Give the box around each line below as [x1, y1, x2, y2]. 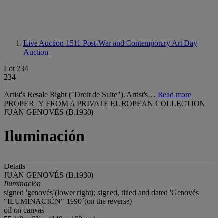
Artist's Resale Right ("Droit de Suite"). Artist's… [4, 91, 158, 99]
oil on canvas [4, 205, 44, 214]
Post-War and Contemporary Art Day [83, 39, 197, 47]
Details [4, 162, 25, 170]
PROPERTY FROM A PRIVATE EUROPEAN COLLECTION [4, 99, 205, 108]
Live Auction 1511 [23, 39, 83, 47]
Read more [158, 91, 191, 99]
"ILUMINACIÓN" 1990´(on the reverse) [4, 197, 132, 205]
